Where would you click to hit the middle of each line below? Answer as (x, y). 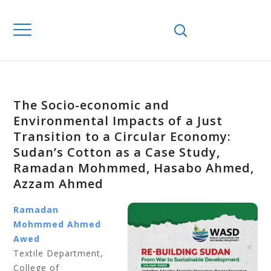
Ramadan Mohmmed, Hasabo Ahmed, (134, 168)
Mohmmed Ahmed (57, 224)
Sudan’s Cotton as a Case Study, (117, 152)
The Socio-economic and (92, 105)
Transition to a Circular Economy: (122, 136)
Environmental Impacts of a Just (118, 121)
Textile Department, (59, 253)
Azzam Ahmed (59, 184)
